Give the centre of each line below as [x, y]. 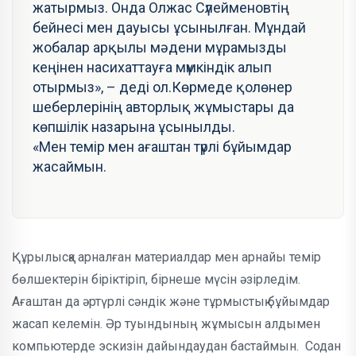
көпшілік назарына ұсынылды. [134, 127]
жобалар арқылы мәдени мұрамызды [160, 48]
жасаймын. [70, 167]
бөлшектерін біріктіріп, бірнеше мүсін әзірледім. [156, 280]
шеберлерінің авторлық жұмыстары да [163, 107]
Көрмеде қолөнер [232, 87]
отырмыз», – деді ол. [102, 87]
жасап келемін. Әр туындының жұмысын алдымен [166, 324]
